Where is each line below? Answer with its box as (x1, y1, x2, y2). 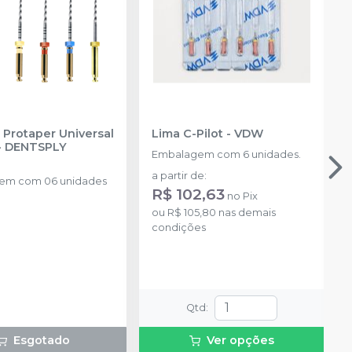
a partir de (151, 169, 204, 181)
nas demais (215, 206, 276, 218)
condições (151, 221, 206, 233)
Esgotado (13, 332, 71, 347)
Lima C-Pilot (151, 126, 226, 141)
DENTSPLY (4, 139, 67, 154)
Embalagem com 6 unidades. (151, 148, 301, 160)
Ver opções (207, 332, 275, 347)
